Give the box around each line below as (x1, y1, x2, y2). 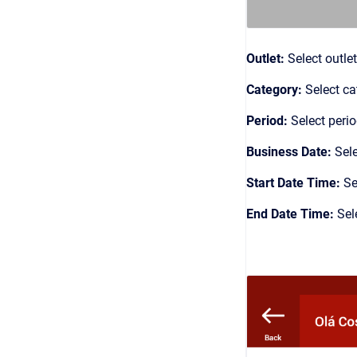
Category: (246, 82, 305, 98)
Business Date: (246, 144, 335, 160)
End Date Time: (246, 206, 337, 222)
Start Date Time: (246, 175, 343, 191)
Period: (246, 113, 291, 129)
